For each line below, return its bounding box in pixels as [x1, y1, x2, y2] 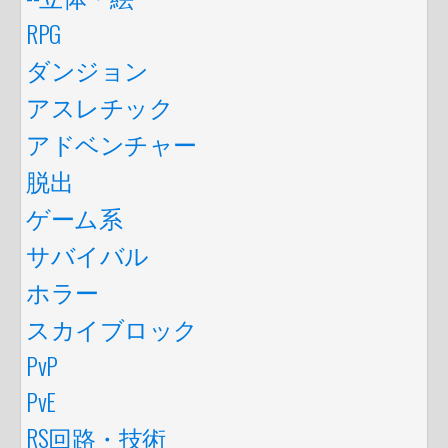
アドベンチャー [26, 124, 197, 161]
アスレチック [26, 87, 174, 124]
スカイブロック [26, 309, 198, 346]
